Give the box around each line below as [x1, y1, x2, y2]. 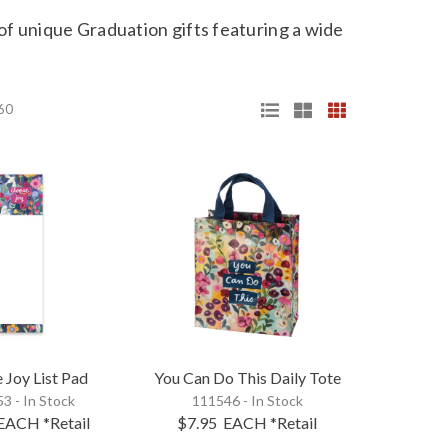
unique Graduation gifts [17, 17, 210, 40]
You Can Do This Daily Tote [153, 368, 341, 388]
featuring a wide [209, 17, 344, 40]
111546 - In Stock [191, 392, 303, 410]
